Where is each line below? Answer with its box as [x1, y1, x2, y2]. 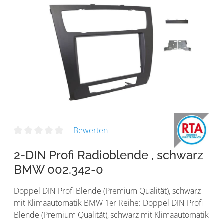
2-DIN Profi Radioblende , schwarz [14, 147, 203, 162]
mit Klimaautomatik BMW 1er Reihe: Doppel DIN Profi [14, 197, 203, 208]
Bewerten [73, 124, 108, 136]
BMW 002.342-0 [14, 162, 103, 177]
